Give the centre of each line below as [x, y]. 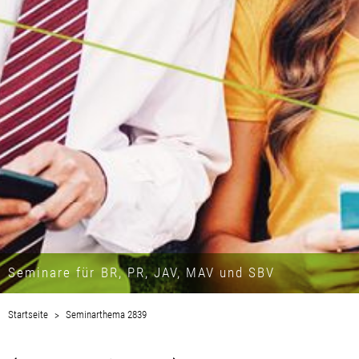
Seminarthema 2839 [106, 314]
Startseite [28, 314]
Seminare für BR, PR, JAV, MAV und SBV [142, 272]
